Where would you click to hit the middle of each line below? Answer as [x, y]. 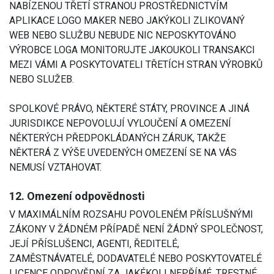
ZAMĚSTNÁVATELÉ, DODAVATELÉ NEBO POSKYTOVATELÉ [135, 258]
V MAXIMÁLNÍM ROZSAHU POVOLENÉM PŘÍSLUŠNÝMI [131, 214]
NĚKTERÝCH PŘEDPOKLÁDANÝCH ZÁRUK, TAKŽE [117, 138]
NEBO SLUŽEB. [42, 79]
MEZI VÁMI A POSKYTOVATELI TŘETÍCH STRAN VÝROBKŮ [136, 64]
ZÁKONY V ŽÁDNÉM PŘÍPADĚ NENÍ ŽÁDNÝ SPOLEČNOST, [136, 229]
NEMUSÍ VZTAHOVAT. [55, 167]
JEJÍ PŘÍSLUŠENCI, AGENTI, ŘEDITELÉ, [94, 243]
